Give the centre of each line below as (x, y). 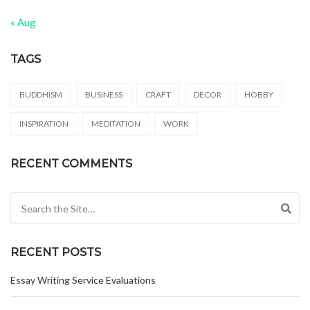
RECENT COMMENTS (71, 164)
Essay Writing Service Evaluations (83, 280)
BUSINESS (104, 95)
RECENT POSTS (56, 253)
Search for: (35, 201)
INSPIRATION (44, 124)
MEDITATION (116, 124)
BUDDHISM (41, 95)
